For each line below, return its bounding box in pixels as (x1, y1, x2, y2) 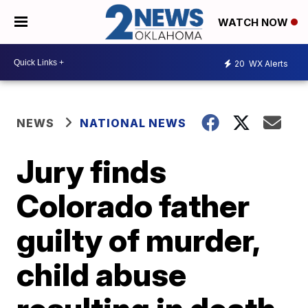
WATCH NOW (218, 16, 291, 30)
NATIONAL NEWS (80, 116, 187, 131)
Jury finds (16, 152, 167, 191)
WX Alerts (247, 58, 288, 69)
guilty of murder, (16, 221, 260, 260)
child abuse (16, 255, 187, 294)
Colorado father (16, 186, 250, 225)
